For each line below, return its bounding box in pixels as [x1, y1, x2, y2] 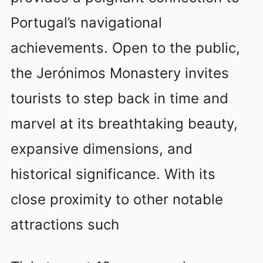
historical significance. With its [11, 166, 215, 183]
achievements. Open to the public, [11, 39, 240, 57]
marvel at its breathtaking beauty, [11, 115, 238, 133]
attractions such [11, 216, 119, 234]
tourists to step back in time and [11, 90, 228, 107]
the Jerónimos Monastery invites [11, 65, 229, 82]
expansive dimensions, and [11, 140, 193, 158]
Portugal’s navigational [11, 14, 162, 32]
